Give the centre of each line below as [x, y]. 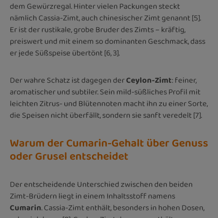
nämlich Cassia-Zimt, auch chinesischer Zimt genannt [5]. [105, 18]
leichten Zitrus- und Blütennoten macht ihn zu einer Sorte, [109, 104]
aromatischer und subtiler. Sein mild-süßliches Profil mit [105, 92]
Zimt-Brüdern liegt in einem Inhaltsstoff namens [92, 196]
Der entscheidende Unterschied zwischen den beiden [101, 184]
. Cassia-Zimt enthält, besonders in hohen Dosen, [123, 208]
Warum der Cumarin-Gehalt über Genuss [109, 143]
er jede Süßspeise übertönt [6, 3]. [65, 53]
